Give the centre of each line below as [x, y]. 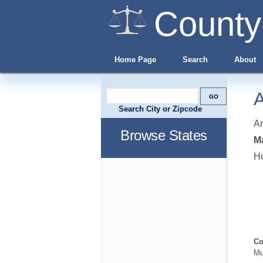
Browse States [164, 135]
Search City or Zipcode [160, 109]
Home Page [135, 60]
